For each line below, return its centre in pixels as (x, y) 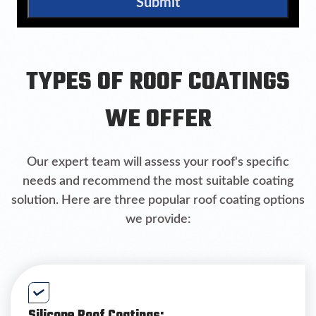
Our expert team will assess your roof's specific (158, 163)
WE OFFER (158, 120)
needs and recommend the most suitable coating (158, 182)
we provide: (158, 220)
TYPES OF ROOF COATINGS (158, 83)
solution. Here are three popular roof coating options (158, 201)
